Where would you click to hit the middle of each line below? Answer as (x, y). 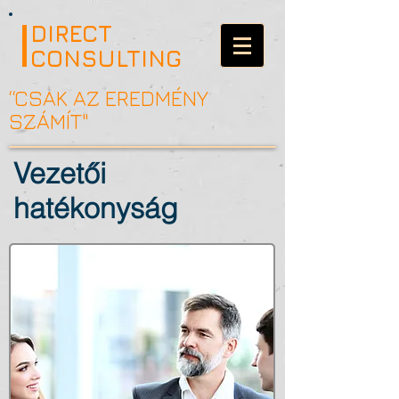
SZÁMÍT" (49, 121)
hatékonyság (96, 208)
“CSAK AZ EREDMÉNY (109, 98)
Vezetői (60, 173)
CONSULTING (106, 58)
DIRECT (71, 33)
